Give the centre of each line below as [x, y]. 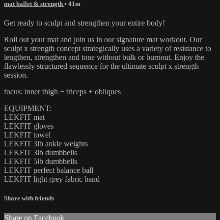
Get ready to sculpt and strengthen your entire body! [84, 23]
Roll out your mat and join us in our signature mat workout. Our [103, 39]
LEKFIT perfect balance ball [49, 170]
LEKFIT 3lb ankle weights [46, 143]
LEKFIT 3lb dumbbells [41, 152]
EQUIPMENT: [28, 108]
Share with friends [29, 198]
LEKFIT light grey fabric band [52, 179]
